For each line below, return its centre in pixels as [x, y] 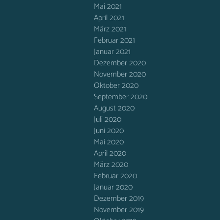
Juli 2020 [108, 120]
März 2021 [110, 29]
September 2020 [121, 97]
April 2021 [109, 18]
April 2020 [110, 153]
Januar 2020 [113, 187]
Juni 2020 [109, 131]
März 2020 [111, 165]
